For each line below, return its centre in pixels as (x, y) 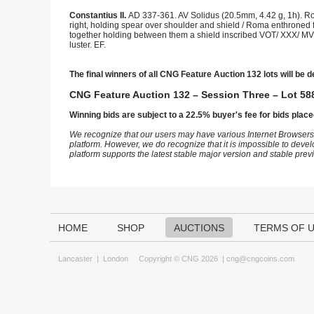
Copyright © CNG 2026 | (177, 259)
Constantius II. (99, 15)
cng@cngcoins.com (260, 259)
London (116, 259)
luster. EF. (88, 45)
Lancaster (75, 259)
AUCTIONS (199, 228)
